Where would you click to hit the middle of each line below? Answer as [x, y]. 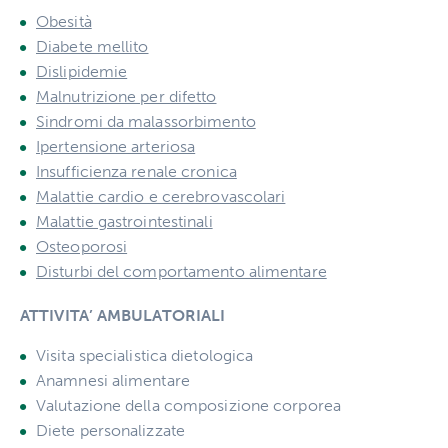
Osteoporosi [82, 247]
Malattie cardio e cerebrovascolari [161, 197]
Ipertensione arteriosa [116, 147]
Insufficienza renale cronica [136, 172]
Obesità [64, 22]
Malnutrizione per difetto [126, 97]
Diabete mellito [92, 47]
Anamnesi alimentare [113, 381]
